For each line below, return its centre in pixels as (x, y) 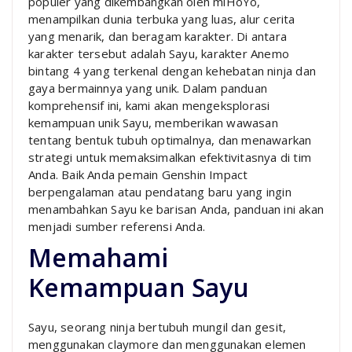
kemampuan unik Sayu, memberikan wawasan (153, 122)
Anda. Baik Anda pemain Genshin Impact (138, 174)
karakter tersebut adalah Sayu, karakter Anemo (159, 53)
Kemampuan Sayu (139, 287)
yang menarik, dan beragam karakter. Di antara (158, 36)
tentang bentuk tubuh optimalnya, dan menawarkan (170, 139)
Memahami (99, 257)
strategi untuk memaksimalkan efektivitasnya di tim (170, 157)
